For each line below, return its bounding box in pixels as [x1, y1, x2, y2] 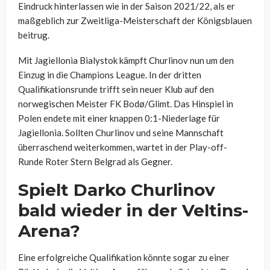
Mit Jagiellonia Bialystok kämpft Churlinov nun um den [18, 55, 234, 66]
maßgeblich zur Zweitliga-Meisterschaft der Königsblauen [18, 15, 252, 27]
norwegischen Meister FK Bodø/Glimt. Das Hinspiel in [18, 98, 233, 110]
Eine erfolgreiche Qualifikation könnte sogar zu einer [18, 252, 230, 263]
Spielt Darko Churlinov [18, 180, 215, 201]
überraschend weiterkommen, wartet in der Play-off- [18, 142, 227, 153]
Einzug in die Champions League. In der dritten [18, 69, 201, 81]
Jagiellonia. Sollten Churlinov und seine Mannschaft [18, 127, 224, 139]
